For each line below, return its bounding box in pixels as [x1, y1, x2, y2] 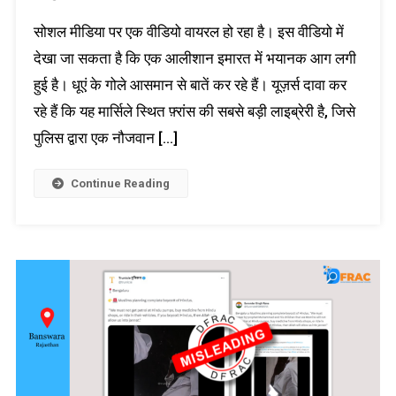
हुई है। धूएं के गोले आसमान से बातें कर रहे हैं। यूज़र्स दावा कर [33, 76, 346, 95]
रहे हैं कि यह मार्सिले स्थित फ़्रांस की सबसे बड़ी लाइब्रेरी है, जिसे [33, 103, 355, 121]
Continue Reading [70, 177, 170, 191]
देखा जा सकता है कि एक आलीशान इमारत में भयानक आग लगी [33, 49, 356, 68]
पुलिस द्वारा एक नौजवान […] [33, 129, 178, 148]
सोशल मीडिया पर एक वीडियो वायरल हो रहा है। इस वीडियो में [33, 23, 344, 42]
